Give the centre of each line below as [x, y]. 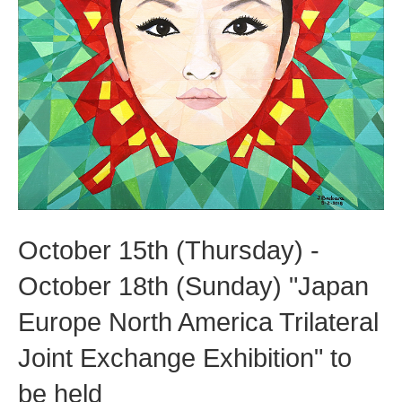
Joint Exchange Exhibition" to [185, 358]
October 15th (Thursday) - [169, 251]
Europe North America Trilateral [198, 323]
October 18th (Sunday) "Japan [193, 287]
